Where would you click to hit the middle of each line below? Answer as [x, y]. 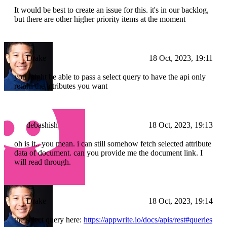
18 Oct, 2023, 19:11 [181, 58]
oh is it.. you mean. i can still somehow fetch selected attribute [113, 144]
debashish [42, 125]
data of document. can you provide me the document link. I [108, 153]
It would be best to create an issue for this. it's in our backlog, [111, 10]
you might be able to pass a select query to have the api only [110, 77]
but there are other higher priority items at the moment [100, 19]
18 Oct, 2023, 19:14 [181, 201]
